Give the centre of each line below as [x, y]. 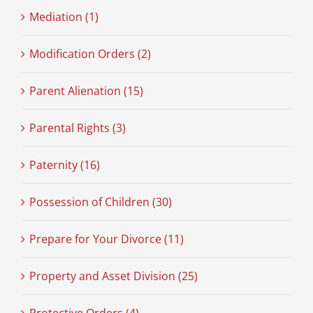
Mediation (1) [64, 17]
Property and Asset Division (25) [113, 276]
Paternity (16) [64, 165]
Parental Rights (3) [77, 128]
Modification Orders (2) [90, 54]
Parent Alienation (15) [86, 91]
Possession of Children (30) [100, 202]
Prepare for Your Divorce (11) [106, 239]
